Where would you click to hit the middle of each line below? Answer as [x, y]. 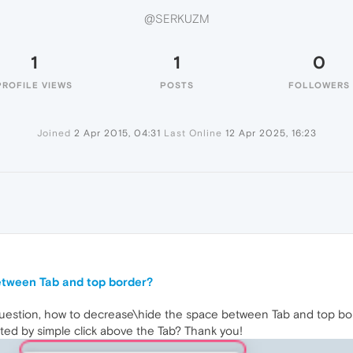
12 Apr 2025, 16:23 [271, 133]
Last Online [193, 133]
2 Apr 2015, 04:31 [117, 133]
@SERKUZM [176, 19]
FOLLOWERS [319, 85]
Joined [54, 133]
